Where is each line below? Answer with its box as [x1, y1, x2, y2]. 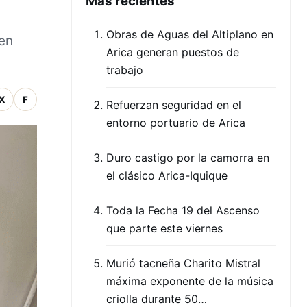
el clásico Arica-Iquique [106, 169, 228, 182]
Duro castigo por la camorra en [106, 151, 269, 164]
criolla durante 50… [106, 292, 207, 306]
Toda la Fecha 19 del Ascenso [106, 204, 260, 217]
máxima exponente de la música [106, 274, 273, 288]
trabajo [106, 63, 143, 77]
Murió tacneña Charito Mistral [106, 256, 260, 270]
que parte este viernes [106, 221, 223, 235]
